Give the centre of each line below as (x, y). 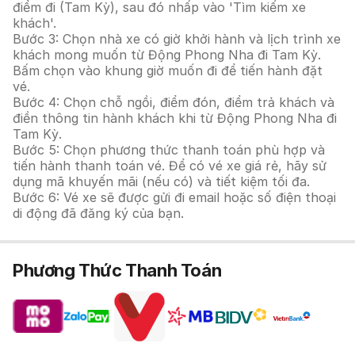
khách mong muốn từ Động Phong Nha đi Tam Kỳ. (167, 55)
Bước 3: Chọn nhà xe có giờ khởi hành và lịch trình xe (177, 39)
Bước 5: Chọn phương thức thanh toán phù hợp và (169, 150)
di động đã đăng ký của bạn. (98, 213)
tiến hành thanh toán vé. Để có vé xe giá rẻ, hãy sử (170, 166)
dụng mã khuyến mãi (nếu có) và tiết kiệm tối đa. (161, 181)
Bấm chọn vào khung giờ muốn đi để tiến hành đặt (168, 71)
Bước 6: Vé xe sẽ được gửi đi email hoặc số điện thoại (174, 197)
